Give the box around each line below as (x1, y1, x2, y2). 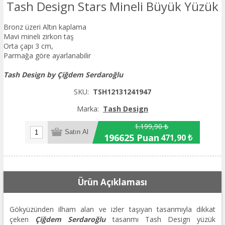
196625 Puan (103, 132, 159, 144)
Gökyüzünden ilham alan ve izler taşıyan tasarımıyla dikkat (9, 204, 216, 214)
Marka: (76, 103, 99, 114)
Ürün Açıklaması (77, 176, 147, 188)
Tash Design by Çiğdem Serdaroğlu (3, 69, 123, 79)
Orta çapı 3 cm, (3, 41, 53, 51)
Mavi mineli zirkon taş (3, 31, 74, 41)
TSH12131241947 (92, 86, 151, 96)
